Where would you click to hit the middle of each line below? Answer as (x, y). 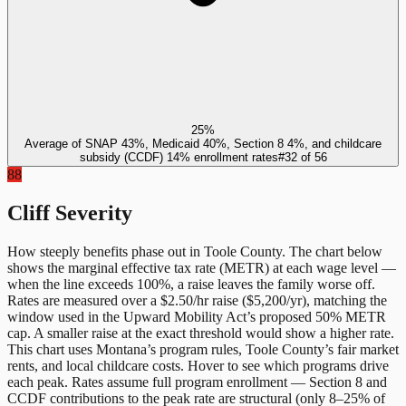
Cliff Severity (70, 213)
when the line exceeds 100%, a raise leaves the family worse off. (191, 284)
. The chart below (332, 251)
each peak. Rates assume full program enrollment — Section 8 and (197, 382)
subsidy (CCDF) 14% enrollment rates (179, 157)
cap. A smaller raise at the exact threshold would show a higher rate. (201, 333)
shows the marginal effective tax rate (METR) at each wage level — (202, 267)
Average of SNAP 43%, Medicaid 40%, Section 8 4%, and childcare (203, 143)
